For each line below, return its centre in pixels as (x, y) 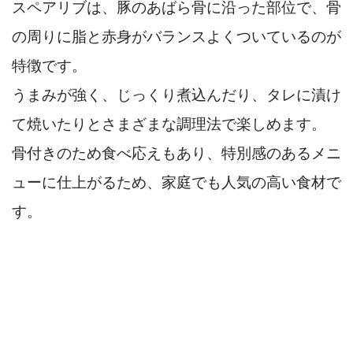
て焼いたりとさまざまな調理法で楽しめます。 (169, 124)
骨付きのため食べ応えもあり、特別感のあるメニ (176, 154)
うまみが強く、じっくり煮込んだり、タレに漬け (176, 95)
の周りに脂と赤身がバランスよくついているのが (176, 37)
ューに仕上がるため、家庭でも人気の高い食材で (176, 183)
